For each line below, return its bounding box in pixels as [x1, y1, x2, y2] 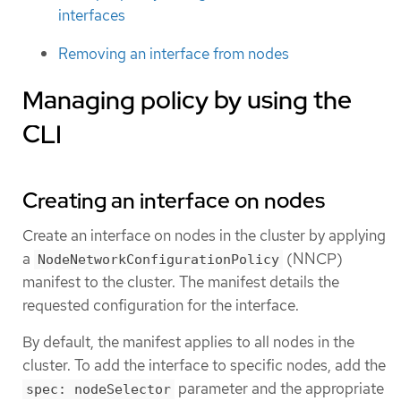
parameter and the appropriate [175, 378, 384, 398]
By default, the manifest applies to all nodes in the [22, 331, 354, 352]
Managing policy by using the [22, 82, 352, 117]
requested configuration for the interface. [22, 294, 299, 315]
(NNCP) [283, 248, 343, 269]
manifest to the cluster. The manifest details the [22, 271, 339, 292]
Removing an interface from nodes [58, 44, 289, 64]
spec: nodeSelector [26, 380, 171, 397]
